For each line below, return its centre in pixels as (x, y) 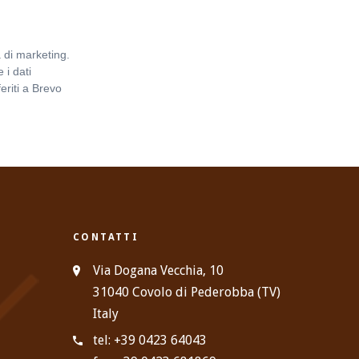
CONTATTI (106, 238)
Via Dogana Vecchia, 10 (158, 271)
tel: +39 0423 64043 (150, 341)
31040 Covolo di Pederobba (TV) (187, 292)
